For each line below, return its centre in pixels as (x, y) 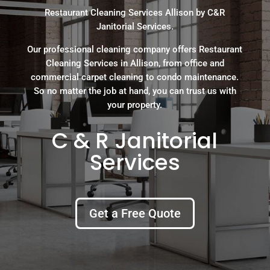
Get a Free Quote (135, 213)
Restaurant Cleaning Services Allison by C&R (135, 12)
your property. (135, 105)
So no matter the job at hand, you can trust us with (135, 91)
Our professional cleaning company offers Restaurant (135, 49)
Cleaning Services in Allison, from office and (135, 63)
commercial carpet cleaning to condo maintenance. (135, 77)
